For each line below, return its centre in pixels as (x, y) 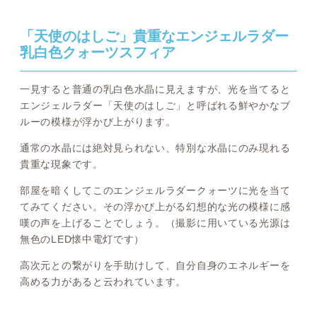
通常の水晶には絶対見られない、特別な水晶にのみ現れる (155, 148)
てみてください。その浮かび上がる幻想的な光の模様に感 (155, 207)
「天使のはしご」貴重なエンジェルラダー (154, 37)
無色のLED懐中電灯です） (82, 240)
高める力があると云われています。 (103, 282)
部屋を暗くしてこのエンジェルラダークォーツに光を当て (155, 191)
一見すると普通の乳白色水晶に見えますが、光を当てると (155, 90)
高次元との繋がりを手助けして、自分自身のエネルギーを (155, 266)
